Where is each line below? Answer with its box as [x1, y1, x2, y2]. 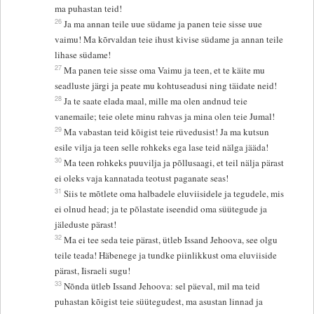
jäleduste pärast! [55, 218, 117, 231]
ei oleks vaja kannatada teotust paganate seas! [55, 172, 229, 185]
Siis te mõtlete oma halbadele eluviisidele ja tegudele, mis [64, 187, 285, 200]
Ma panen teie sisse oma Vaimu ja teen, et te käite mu [64, 64, 266, 77]
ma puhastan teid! [55, 2, 123, 15]
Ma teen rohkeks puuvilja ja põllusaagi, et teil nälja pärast [64, 156, 285, 170]
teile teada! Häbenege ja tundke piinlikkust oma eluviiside [55, 249, 278, 262]
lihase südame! [55, 48, 111, 62]
